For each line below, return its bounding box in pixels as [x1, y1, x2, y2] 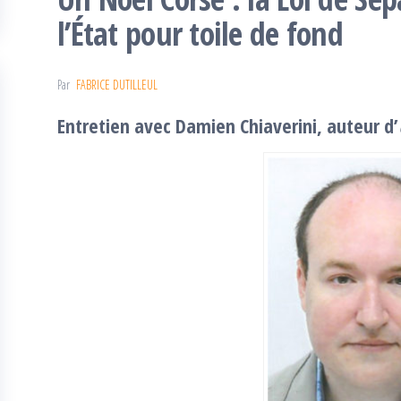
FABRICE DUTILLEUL [76, 75, 158, 93]
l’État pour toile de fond [57, 11, 343, 55]
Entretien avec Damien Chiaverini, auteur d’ [57, 111, 398, 139]
